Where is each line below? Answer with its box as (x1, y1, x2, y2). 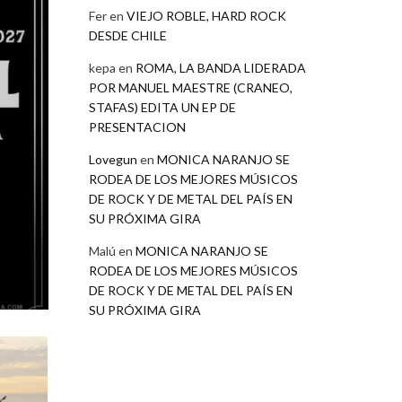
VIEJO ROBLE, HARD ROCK (126, 7, 286, 23)
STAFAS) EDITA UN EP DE (88, 99, 236, 115)
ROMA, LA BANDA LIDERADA (135, 59, 306, 75)
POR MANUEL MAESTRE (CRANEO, (88, 79, 293, 95)
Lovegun (88, 151, 137, 167)
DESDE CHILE (88, 27, 167, 43)
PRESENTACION (88, 118, 186, 135)
